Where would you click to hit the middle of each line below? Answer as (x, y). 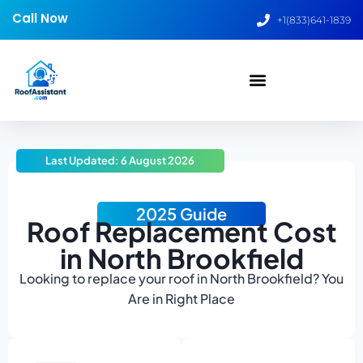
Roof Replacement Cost (181, 231)
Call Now (40, 18)
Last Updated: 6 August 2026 (120, 160)
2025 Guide (181, 214)
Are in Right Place (181, 299)
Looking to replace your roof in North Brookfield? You (181, 278)
